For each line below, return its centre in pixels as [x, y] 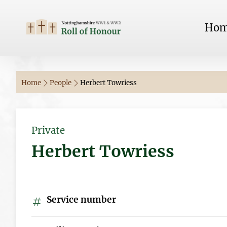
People [61, 83]
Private [48, 130]
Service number [80, 200]
